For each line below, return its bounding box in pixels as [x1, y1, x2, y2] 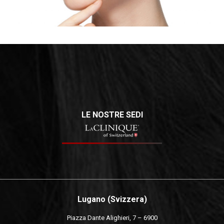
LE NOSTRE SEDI [81, 110, 143, 119]
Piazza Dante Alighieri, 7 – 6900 [66, 214, 157, 221]
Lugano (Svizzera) [77, 194, 147, 204]
